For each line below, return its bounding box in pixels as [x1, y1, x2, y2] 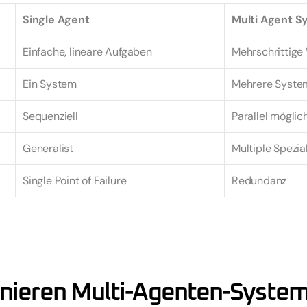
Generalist [23, 140, 73, 156]
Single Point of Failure [23, 173, 127, 188]
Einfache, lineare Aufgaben [23, 44, 152, 59]
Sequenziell [23, 108, 78, 123]
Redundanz [232, 173, 287, 188]
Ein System [23, 76, 77, 91]
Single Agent [23, 12, 90, 27]
